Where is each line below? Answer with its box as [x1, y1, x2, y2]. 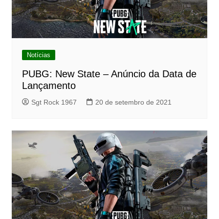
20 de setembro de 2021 [95, 98, 172, 107]
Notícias [26, 51, 50, 59]
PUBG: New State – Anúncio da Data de [22, 68, 197, 80]
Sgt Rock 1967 [31, 98, 77, 107]
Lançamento [22, 80, 76, 91]
